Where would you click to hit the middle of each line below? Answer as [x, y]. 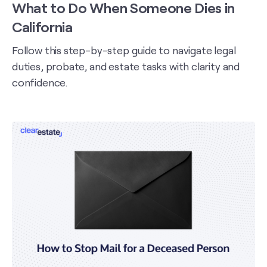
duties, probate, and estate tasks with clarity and [126, 66]
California [42, 27]
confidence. [40, 83]
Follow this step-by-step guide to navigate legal [124, 50]
